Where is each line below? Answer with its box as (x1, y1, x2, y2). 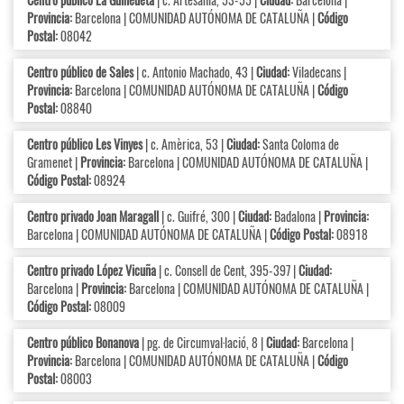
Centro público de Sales (27, 62, 133, 82)
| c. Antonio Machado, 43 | (133, 62, 256, 82)
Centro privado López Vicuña (27, 261, 156, 280)
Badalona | (271, 207, 324, 226)
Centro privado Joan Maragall (27, 207, 159, 226)
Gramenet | (27, 152, 80, 172)
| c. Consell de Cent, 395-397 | (156, 261, 298, 280)
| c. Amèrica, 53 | (142, 134, 226, 154)
